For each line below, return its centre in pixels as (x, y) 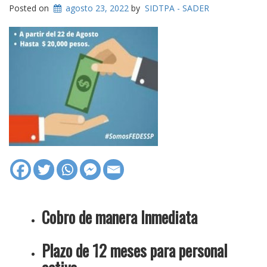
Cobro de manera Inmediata (119, 217)
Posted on (30, 8)
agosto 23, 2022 (97, 8)
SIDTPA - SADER (177, 8)
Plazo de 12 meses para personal (134, 250)
